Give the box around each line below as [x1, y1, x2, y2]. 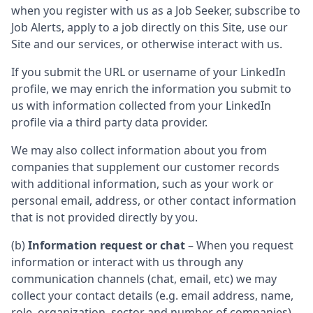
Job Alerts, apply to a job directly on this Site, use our [11, 20, 288, 35]
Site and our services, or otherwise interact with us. [11, 36, 282, 52]
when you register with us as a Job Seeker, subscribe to [11, 3, 300, 18]
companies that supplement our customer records [11, 159, 279, 175]
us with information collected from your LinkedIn [11, 98, 271, 113]
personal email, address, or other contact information [11, 193, 296, 208]
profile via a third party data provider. [11, 115, 208, 130]
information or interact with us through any [11, 254, 243, 270]
